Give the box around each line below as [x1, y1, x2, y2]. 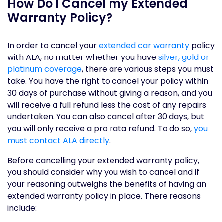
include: [7, 202, 37, 214]
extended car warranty [99, 40, 189, 51]
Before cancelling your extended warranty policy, [7, 155, 199, 166]
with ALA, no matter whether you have [7, 52, 158, 63]
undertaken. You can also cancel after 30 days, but [7, 111, 204, 122]
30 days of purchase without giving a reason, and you [7, 87, 212, 99]
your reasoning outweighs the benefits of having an [7, 178, 206, 190]
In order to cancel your [7, 40, 99, 51]
